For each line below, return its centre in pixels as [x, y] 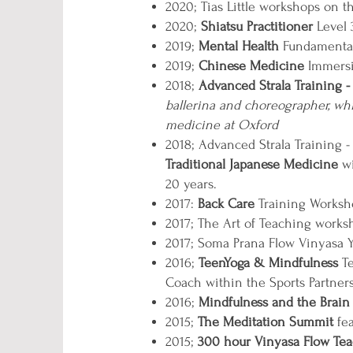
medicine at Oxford [222, 125]
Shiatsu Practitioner [259, 26]
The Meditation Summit [268, 322]
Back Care [226, 204]
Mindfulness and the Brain [274, 302]
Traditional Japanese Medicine [252, 164]
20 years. [191, 184]
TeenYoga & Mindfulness [268, 263]
